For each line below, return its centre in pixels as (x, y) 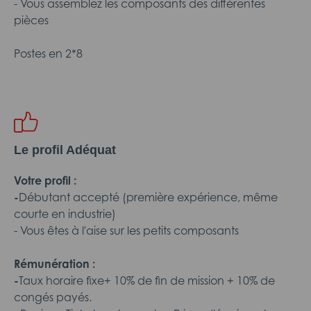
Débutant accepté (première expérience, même (148, 197)
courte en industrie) (65, 214)
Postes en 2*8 (48, 53)
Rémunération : (54, 264)
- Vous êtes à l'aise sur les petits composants (126, 230)
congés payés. (53, 297)
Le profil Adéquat (65, 150)
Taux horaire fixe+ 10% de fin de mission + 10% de (147, 280)
